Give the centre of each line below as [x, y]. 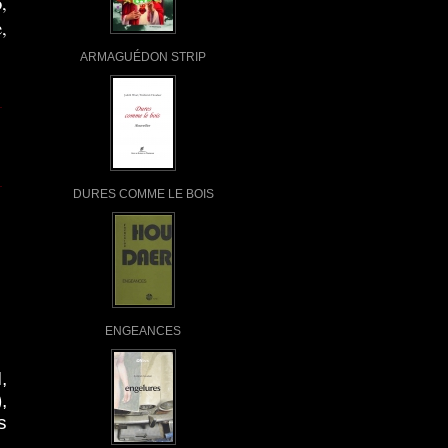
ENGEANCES [143, 330]
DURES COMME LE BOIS [143, 193]
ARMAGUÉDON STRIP [143, 56]
